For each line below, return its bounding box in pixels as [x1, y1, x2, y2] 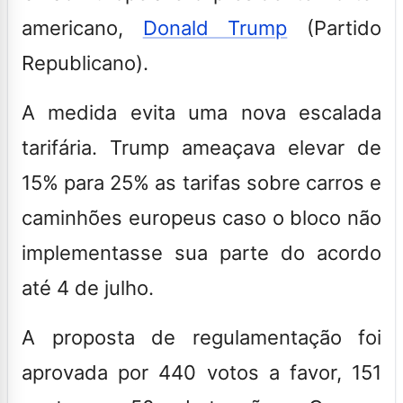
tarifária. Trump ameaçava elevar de [22, 135, 381, 159]
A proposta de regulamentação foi [22, 325, 381, 349]
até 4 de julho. [22, 275, 154, 300]
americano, [22, 15, 143, 40]
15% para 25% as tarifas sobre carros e [22, 170, 381, 194]
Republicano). [22, 50, 148, 75]
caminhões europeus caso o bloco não [22, 205, 381, 229]
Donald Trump [142, 15, 288, 40]
